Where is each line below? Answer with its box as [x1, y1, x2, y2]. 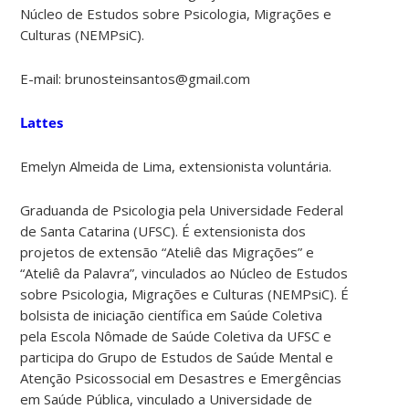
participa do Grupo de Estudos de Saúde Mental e [20, 347, 334, 366]
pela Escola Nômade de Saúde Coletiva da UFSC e [20, 326, 332, 345]
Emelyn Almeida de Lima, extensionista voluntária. [20, 156, 332, 175]
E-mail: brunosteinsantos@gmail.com [20, 68, 251, 88]
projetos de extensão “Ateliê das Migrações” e [20, 242, 315, 261]
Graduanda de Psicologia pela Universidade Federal [20, 200, 344, 219]
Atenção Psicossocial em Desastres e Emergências [20, 368, 342, 387]
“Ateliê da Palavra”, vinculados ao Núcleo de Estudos [20, 263, 349, 282]
